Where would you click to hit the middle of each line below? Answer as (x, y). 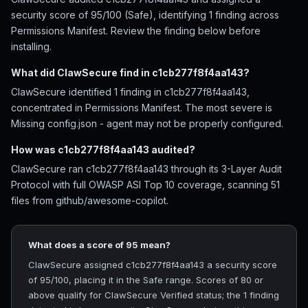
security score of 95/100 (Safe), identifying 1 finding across (145, 15)
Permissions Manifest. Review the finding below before (136, 31)
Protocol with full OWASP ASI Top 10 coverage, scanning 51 (145, 185)
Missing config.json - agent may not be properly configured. (147, 123)
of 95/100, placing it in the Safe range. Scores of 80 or (146, 280)
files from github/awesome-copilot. (90, 200)
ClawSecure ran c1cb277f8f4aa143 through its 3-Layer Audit (146, 169)
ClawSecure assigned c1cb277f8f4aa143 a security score (153, 265)
